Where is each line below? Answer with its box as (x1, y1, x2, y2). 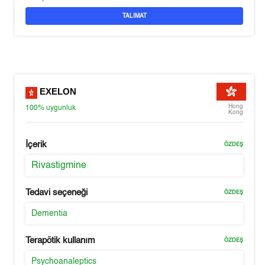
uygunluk (46, 104, 76, 112)
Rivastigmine (31, 161, 87, 170)
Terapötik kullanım (25, 236, 96, 245)
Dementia (31, 209, 68, 218)
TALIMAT (122, 13, 147, 19)
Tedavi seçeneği (25, 188, 88, 197)
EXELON (37, 86, 77, 97)
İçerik (25, 140, 47, 149)
